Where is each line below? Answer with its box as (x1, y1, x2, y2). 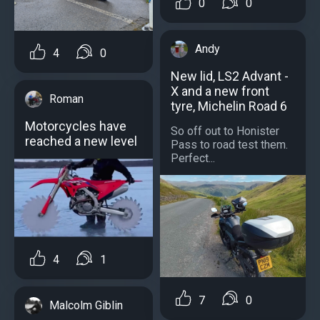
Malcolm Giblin (49, 298, 123, 312)
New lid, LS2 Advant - (171, 69, 289, 84)
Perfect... (171, 151, 215, 166)
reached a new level (25, 134, 137, 149)
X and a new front (171, 84, 269, 99)
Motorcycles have (25, 119, 126, 134)
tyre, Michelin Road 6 (171, 99, 287, 114)
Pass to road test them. (171, 138, 288, 152)
